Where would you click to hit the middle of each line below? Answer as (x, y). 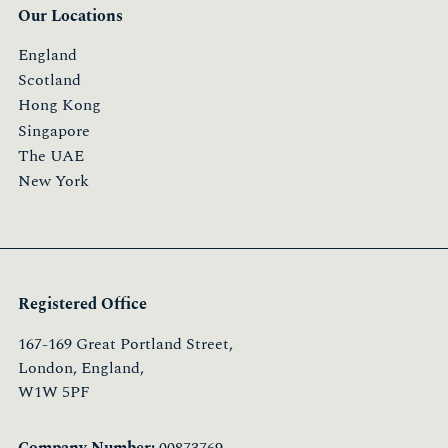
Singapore (54, 130)
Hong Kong (59, 105)
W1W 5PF (54, 391)
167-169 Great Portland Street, (125, 343)
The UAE (51, 155)
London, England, (81, 367)
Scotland (49, 80)
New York (53, 181)
